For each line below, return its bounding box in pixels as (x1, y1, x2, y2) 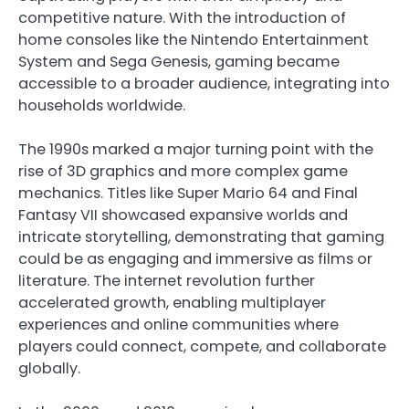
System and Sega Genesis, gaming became (18, 50, 340, 72)
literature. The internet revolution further (18, 269, 315, 291)
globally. (18, 357, 80, 379)
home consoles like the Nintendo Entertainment (18, 28, 369, 50)
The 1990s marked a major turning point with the (18, 138, 373, 160)
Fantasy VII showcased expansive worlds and (18, 204, 348, 225)
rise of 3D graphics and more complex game (18, 160, 348, 182)
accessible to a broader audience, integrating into (18, 72, 390, 94)
